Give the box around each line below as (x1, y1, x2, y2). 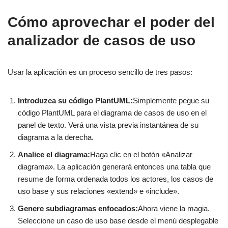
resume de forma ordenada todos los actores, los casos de (18, 174, 213, 183)
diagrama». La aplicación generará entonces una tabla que (18, 162, 211, 171)
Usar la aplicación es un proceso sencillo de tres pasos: (8, 67, 192, 76)
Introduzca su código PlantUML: (18, 96, 133, 105)
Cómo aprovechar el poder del (8, 14, 215, 30)
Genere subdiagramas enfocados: (18, 204, 138, 213)
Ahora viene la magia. (138, 204, 210, 213)
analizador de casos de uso (8, 32, 195, 48)
